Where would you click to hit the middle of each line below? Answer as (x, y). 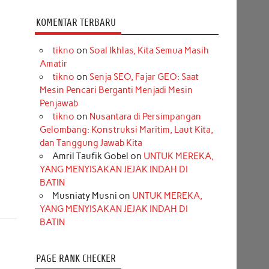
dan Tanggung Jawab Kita (91, 143)
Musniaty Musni (84, 196)
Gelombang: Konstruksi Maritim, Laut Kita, (126, 130)
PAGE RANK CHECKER (76, 259)
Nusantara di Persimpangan (145, 117)
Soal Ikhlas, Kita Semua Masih (149, 51)
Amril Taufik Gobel (90, 156)
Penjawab (59, 104)
